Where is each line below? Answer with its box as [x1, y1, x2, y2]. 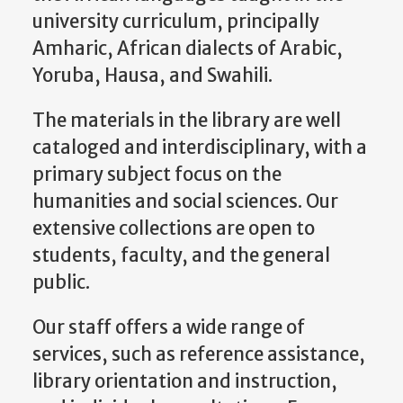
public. [32, 270, 90, 294]
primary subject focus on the [32, 162, 282, 186]
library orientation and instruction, [32, 370, 337, 394]
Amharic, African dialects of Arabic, [32, 36, 343, 60]
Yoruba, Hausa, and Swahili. [32, 63, 273, 87]
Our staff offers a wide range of [32, 316, 305, 340]
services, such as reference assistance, [32, 343, 365, 367]
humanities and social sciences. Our [32, 189, 338, 213]
